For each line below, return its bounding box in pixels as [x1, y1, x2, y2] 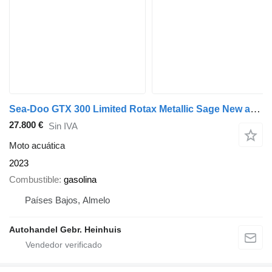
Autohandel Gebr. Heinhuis [9, 224, 121, 234]
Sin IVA [49, 120, 78, 131]
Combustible [9, 174, 59, 185]
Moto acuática [9, 140, 65, 151]
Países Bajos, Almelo [25, 194, 110, 205]
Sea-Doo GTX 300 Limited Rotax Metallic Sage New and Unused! [250, 103, 260, 115]
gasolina [64, 174, 97, 185]
